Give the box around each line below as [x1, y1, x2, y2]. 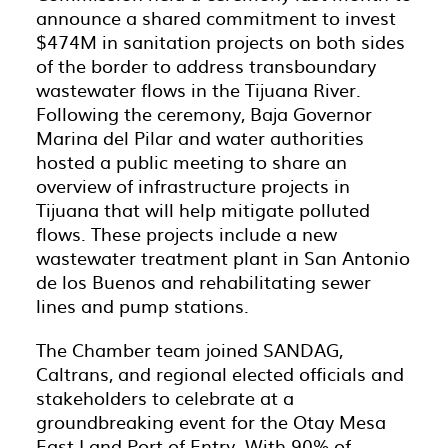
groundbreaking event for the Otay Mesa [36, 408, 386, 435]
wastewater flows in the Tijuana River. [36, 76, 361, 103]
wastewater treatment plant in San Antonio [36, 244, 410, 271]
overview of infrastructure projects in [36, 172, 350, 199]
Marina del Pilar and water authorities [36, 124, 364, 151]
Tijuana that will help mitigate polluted [36, 196, 370, 223]
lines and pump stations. [36, 292, 249, 319]
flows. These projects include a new [36, 220, 337, 247]
